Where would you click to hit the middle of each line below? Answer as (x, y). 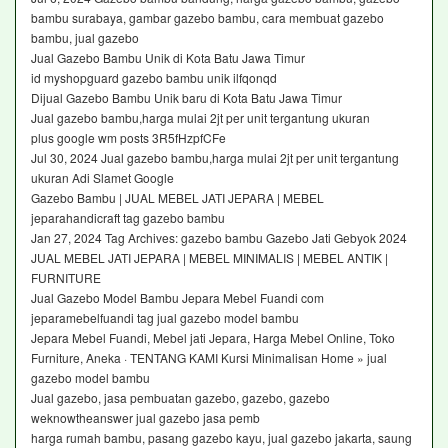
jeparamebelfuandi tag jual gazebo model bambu (166, 317)
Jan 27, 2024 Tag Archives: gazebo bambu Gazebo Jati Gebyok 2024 (219, 237)
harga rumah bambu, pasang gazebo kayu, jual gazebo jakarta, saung (221, 437)
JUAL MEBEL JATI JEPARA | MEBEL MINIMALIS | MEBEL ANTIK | (209, 257)
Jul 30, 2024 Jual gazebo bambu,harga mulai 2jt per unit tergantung (215, 157)
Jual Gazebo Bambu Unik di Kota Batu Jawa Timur (169, 57)
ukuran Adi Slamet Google (104, 177)
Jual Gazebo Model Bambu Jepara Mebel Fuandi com (177, 297)
